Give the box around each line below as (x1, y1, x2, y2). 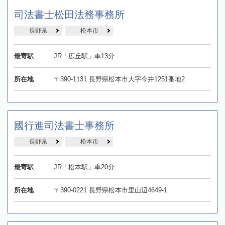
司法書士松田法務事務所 (14, 9, 125, 21)
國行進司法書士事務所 (14, 120, 115, 132)
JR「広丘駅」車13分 (53, 52, 115, 60)
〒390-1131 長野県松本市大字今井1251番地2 (53, 75, 185, 83)
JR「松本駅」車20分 (53, 163, 115, 171)
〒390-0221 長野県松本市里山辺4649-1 (53, 186, 167, 194)
